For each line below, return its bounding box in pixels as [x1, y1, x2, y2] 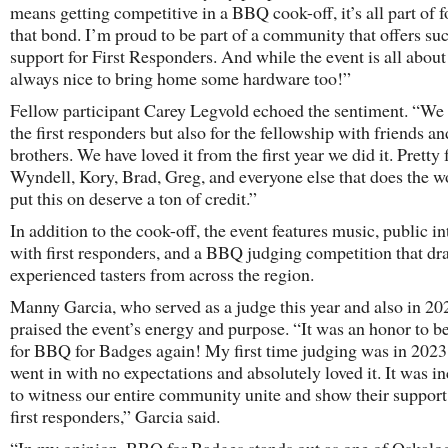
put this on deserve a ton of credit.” [10, 186, 257, 210]
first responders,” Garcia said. [10, 404, 220, 428]
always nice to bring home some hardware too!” [10, 66, 351, 90]
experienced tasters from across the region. [10, 262, 314, 286]
